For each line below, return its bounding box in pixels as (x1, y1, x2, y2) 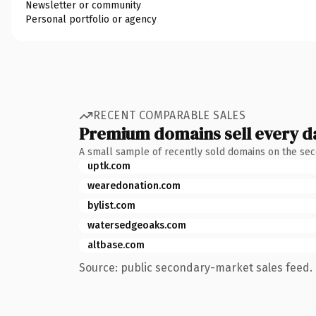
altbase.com (87, 238, 145, 251)
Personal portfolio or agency (25, 13, 157, 25)
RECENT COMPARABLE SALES (93, 109, 246, 122)
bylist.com (87, 199, 135, 212)
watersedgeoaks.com (87, 219, 186, 231)
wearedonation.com (87, 179, 181, 192)
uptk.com (87, 159, 130, 172)
